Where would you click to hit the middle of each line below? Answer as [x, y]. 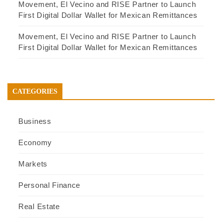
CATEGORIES [35, 92]
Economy [35, 143]
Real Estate [39, 207]
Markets [33, 164]
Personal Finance [50, 185]
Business [35, 121]
